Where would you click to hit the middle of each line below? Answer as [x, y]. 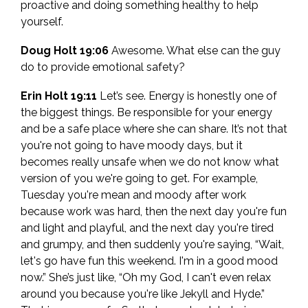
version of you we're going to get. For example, [139, 179]
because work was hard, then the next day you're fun [154, 212]
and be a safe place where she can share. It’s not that [154, 129]
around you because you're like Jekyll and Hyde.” [143, 294]
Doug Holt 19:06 [65, 51]
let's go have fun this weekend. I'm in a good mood [149, 261]
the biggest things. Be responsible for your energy [146, 113]
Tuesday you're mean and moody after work [133, 195]
